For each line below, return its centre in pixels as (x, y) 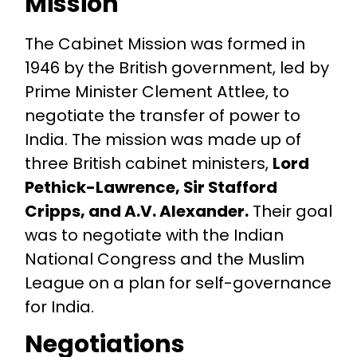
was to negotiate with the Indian (154, 235)
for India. (59, 306)
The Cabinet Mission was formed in (165, 43)
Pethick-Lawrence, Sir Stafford (151, 187)
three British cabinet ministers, (148, 163)
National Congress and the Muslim (164, 259)
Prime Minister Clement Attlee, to (157, 91)
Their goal (290, 211)
